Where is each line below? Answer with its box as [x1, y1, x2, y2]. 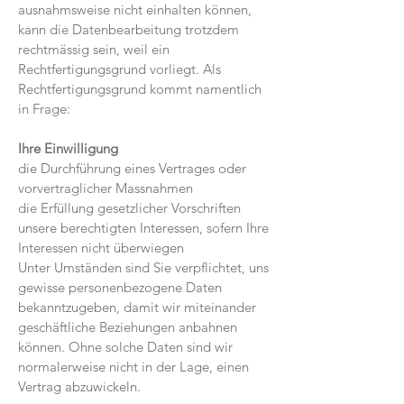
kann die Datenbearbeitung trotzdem [18, 21, 239, 38]
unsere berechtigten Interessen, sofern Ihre [18, 219, 269, 236]
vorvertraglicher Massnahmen [18, 179, 193, 197]
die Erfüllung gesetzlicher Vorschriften [18, 199, 241, 216]
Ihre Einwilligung [18, 140, 118, 157]
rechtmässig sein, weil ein [18, 41, 170, 58]
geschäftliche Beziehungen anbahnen [18, 318, 237, 335]
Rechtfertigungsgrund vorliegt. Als [18, 60, 221, 78]
